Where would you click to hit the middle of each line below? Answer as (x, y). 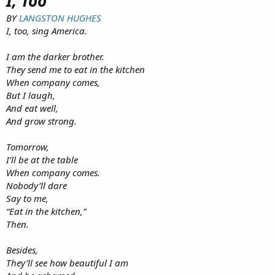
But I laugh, (31, 95)
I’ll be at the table (42, 160)
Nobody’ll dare (37, 186)
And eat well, (32, 108)
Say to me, (27, 199)
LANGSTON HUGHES (60, 18)
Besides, (22, 250)
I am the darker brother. (55, 57)
